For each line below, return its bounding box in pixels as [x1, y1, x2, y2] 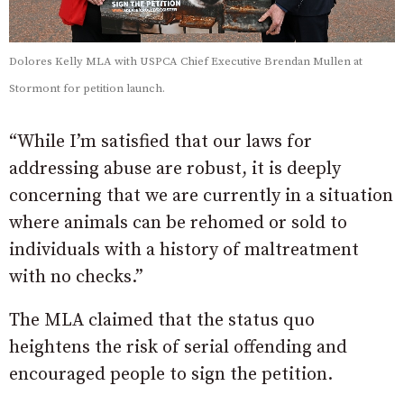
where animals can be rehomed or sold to [9, 212, 347, 235]
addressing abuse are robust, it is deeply [9, 158, 341, 181]
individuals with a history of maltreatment [9, 239, 359, 262]
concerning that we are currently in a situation [9, 185, 393, 208]
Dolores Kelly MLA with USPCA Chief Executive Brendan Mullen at [9, 54, 363, 69]
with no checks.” [9, 266, 143, 289]
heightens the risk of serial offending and [9, 336, 347, 360]
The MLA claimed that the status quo [9, 309, 315, 333]
